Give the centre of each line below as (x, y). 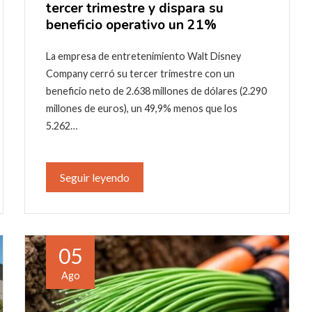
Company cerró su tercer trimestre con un (140, 73)
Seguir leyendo (95, 177)
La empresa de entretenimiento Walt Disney (143, 56)
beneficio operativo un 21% (131, 25)
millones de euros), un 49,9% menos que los (142, 108)
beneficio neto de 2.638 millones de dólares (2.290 (156, 91)
